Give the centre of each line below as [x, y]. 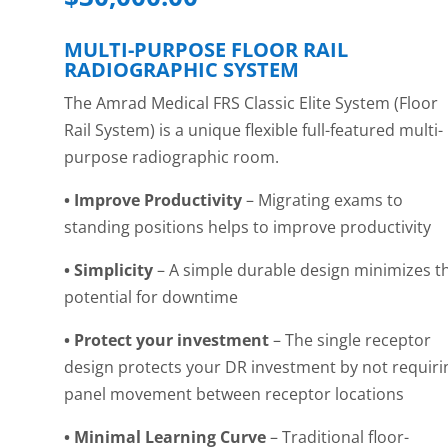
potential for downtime [151, 297]
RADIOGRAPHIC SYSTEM [182, 70]
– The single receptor [352, 340]
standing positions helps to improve [200, 227]
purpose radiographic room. [172, 157]
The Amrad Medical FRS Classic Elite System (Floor [251, 103]
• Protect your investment [169, 340]
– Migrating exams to [325, 200]
